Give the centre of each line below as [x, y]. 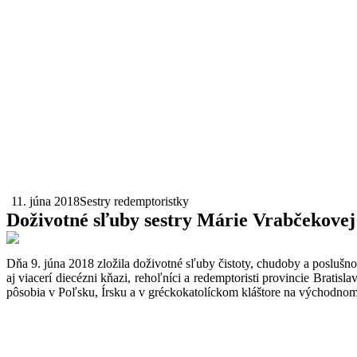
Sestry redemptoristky [134, 201]
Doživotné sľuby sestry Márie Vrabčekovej [181, 220]
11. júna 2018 [45, 201]
